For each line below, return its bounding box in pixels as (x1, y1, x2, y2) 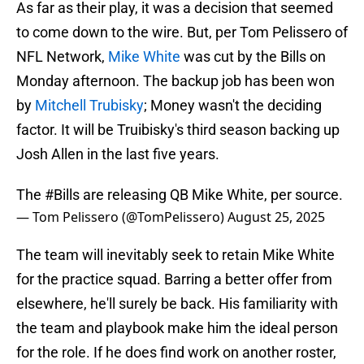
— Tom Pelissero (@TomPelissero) (16, 208, 227, 227)
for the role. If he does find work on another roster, (16, 344, 336, 362)
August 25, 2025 (227, 208, 325, 227)
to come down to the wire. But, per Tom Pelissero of (16, 24, 348, 41)
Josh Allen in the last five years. (16, 145, 219, 163)
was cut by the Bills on (180, 48, 326, 66)
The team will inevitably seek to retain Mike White (16, 246, 335, 264)
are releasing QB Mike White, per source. (80, 186, 343, 204)
